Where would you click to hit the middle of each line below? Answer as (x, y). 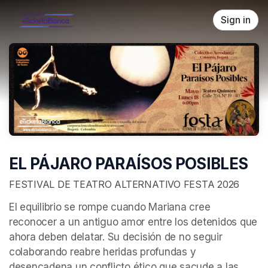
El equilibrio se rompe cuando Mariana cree (110, 207)
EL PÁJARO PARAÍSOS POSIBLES (129, 164)
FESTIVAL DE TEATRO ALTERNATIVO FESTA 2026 (124, 184)
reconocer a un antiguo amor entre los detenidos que (133, 222)
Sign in (236, 20)
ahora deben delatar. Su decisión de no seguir (116, 237)
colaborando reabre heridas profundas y (103, 252)
